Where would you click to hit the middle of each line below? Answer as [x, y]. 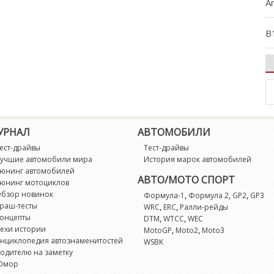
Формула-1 [165, 195]
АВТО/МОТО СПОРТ [187, 180]
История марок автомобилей [198, 159]
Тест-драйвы [167, 148]
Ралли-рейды [204, 207]
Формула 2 [209, 195]
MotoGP [158, 230]
